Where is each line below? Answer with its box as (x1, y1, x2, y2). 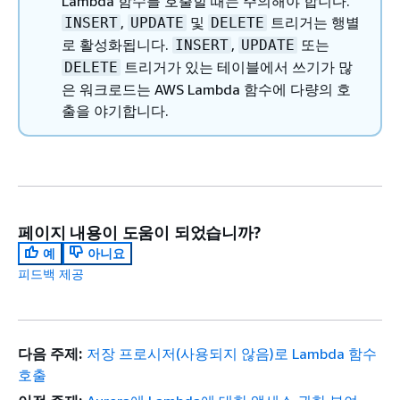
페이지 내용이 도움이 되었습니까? (18, 222, 261, 242)
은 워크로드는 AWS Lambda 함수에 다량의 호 (62, 80, 351, 98)
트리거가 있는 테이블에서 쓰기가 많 (121, 58, 353, 76)
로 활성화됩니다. (62, 36, 172, 54)
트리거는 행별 (267, 13, 360, 31)
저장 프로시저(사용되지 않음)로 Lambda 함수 (86, 345, 377, 362)
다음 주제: (18, 345, 82, 362)
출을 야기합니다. (62, 102, 169, 120)
